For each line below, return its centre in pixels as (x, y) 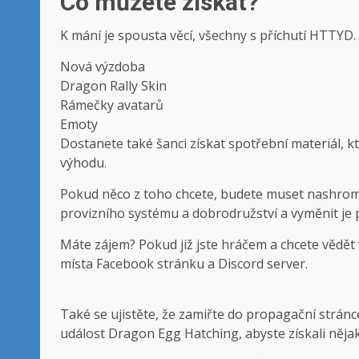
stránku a (186, 264)
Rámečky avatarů (112, 105)
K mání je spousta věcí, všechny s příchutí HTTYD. (208, 36)
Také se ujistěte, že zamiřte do (153, 315)
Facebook (125, 264)
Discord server (262, 264)
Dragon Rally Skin (113, 86)
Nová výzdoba (103, 67)
